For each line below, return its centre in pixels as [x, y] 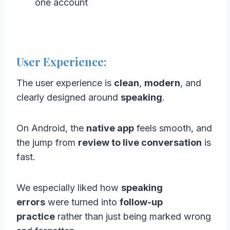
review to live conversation [140, 142]
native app [110, 128]
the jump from [47, 142]
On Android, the [51, 128]
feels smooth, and [173, 128]
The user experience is [65, 83]
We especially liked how [69, 187]
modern [162, 83]
